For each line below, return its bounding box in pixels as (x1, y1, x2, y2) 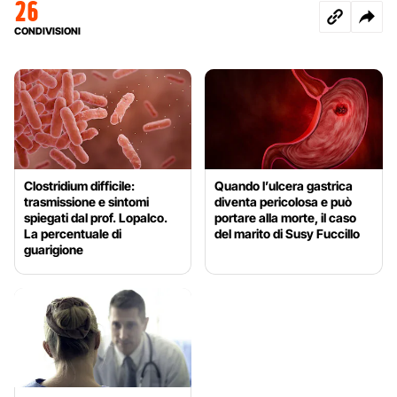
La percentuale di (24, 225, 121, 241)
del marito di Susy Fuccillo (214, 225, 361, 241)
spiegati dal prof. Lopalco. (24, 209, 167, 225)
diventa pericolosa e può (214, 193, 353, 209)
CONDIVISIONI (14, 24, 81, 37)
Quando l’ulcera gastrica (214, 177, 354, 193)
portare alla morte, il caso (214, 209, 357, 225)
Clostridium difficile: (24, 177, 135, 193)
